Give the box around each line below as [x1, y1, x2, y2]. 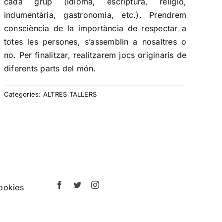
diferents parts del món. [3, 63, 96, 73]
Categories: [3, 90, 43, 98]
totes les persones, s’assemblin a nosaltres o [3, 37, 187, 47]
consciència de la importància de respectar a [3, 23, 187, 33]
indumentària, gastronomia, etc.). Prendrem [3, 10, 187, 20]
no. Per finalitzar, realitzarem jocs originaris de [3, 50, 187, 60]
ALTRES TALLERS [43, 90, 97, 98]
